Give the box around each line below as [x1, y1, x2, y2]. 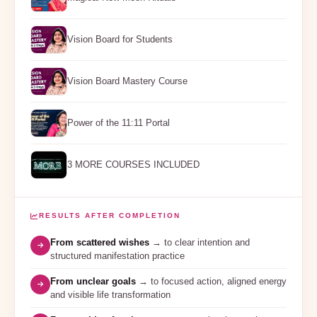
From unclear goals [50, 275, 136, 287]
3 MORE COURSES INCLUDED [67, 159, 200, 171]
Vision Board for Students [67, 34, 173, 45]
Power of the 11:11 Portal [67, 117, 170, 129]
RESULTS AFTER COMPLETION [39, 211, 180, 219]
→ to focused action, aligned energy [136, 275, 287, 287]
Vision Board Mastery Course [67, 76, 188, 87]
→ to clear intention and [149, 236, 250, 248]
